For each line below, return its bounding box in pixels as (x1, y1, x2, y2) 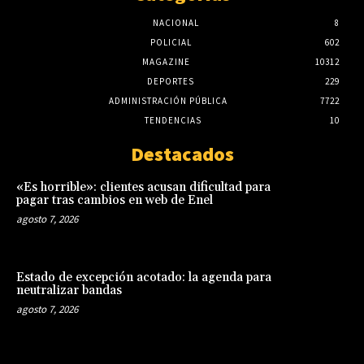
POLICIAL (149, 36, 192, 48)
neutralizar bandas (16, 283, 122, 299)
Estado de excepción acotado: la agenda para (16, 270, 271, 286)
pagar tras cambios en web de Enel (16, 192, 213, 208)
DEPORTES (147, 75, 194, 87)
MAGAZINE (141, 55, 190, 67)
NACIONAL (152, 16, 199, 28)
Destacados (130, 141, 234, 167)
